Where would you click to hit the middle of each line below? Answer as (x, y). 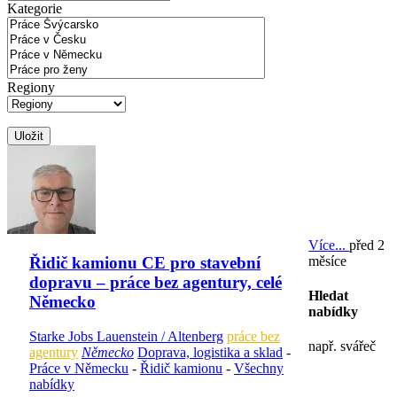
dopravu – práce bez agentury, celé (156, 283)
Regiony (31, 87)
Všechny (259, 369)
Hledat (329, 295)
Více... (329, 245)
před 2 (367, 245)
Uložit (29, 136)
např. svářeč (343, 346)
